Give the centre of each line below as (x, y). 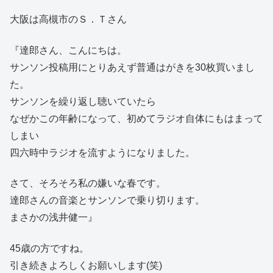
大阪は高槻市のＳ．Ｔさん (68, 19)
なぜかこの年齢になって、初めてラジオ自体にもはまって (136, 118)
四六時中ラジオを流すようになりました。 (102, 152)
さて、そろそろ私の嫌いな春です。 (88, 183)
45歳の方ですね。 (49, 248)
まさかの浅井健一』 (54, 218)
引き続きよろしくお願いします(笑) (86, 265)
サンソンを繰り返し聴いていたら (83, 101)
